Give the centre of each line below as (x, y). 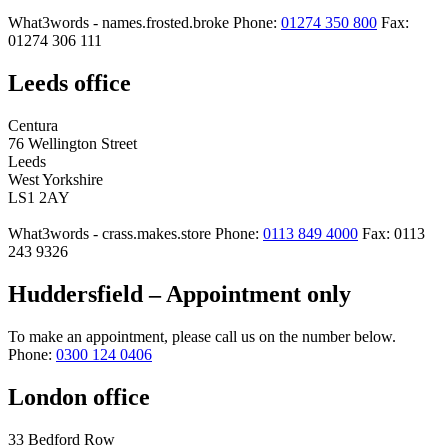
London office (79, 396)
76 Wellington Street (72, 144)
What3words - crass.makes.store (109, 234)
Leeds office (69, 83)
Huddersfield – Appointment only (179, 294)
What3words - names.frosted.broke (118, 23)
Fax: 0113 (393, 234)
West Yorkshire (55, 180)
